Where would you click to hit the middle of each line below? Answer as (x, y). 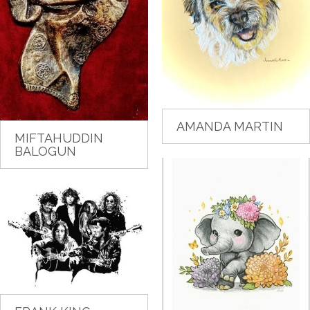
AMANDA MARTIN (230, 127)
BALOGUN (45, 151)
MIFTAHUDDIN (59, 138)
